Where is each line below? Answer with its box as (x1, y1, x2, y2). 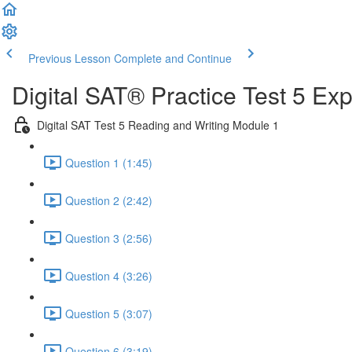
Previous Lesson (28, 50, 111, 66)
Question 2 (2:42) (65, 192, 152, 208)
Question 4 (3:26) (65, 267, 152, 284)
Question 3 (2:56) (65, 229, 152, 246)
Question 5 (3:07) (65, 305, 152, 321)
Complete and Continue (114, 50, 232, 66)
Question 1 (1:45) (65, 154, 152, 170)
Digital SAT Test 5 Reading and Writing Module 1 (37, 116, 279, 133)
